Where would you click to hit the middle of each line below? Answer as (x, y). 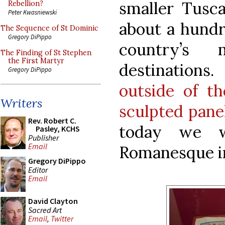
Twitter (62, 219)
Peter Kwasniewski (32, 12)
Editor (38, 170)
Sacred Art (45, 210)
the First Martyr (36, 61)
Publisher (43, 137)
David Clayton (53, 201)
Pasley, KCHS (58, 129)
